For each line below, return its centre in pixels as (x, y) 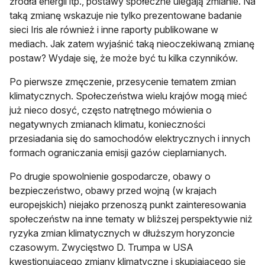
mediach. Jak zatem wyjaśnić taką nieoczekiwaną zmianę (132, 43)
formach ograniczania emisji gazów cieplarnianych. (118, 152)
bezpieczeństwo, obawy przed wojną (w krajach (113, 190)
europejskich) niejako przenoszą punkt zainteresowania (128, 204)
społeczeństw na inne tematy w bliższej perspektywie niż (131, 219)
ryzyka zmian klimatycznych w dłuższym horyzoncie (122, 233)
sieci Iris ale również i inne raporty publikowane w (114, 29)
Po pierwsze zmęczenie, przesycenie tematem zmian (123, 81)
